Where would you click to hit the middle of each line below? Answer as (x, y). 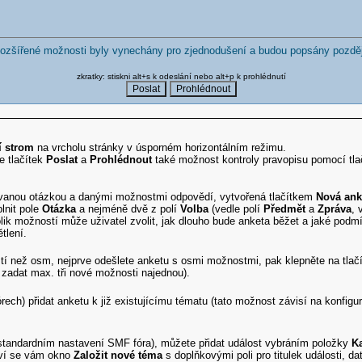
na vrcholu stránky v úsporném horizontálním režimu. (160, 147)
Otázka (59, 208)
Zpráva (335, 208)
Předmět (285, 208)
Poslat (62, 159)
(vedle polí (236, 208)
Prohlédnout (121, 159)
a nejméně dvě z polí (128, 208)
